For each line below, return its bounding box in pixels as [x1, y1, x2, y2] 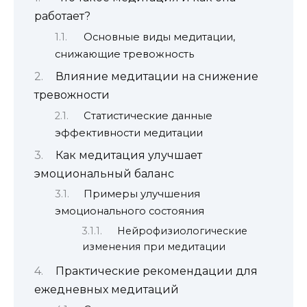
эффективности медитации [55, 126, 203, 139]
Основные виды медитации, [83, 30, 235, 43]
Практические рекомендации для [55, 264, 258, 278]
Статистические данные [83, 109, 212, 122]
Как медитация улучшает [55, 148, 202, 162]
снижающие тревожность [55, 47, 194, 60]
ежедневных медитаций [34, 282, 179, 296]
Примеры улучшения [83, 188, 200, 201]
